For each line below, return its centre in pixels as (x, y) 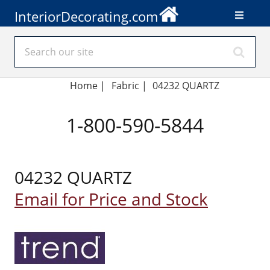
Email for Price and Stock (111, 199)
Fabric (125, 86)
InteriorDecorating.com (86, 16)
